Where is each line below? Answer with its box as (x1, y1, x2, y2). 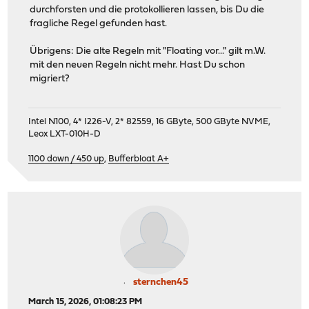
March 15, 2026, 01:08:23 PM (28, 297, 143, 307)
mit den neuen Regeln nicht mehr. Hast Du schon (30, 59, 246, 70)
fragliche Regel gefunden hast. (30, 18, 168, 29)
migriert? (30, 73, 70, 84)
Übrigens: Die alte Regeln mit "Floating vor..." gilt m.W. (30, 46, 266, 57)
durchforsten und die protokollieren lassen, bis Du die (30, 4, 265, 15)
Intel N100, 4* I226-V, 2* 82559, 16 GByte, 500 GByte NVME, (28, 117, 271, 127)
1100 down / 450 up (28, 154, 105, 164)
